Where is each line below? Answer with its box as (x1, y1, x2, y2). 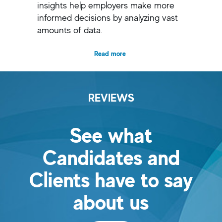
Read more (94, 49, 126, 57)
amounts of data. (37, 23, 103, 36)
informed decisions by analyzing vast (37, 11, 178, 23)
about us (73, 189, 149, 215)
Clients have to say (29, 166, 193, 192)
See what (69, 122, 153, 148)
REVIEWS (88, 91, 134, 104)
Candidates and (42, 144, 180, 170)
